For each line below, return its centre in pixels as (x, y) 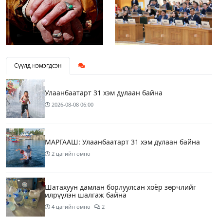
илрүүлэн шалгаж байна (86, 195)
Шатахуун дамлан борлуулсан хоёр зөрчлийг (120, 187)
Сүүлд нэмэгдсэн (38, 66)
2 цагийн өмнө (71, 154)
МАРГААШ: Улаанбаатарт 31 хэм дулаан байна (122, 142)
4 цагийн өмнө (71, 207)
